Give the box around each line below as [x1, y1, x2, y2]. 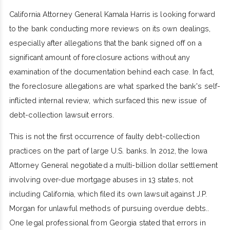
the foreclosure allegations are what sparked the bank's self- [9, 82, 221, 90]
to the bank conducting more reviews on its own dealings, [9, 24, 211, 33]
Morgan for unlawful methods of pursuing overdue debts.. [9, 204, 209, 213]
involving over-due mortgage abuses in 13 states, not [9, 176, 194, 184]
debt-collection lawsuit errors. [9, 110, 114, 119]
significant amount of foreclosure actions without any [9, 53, 190, 62]
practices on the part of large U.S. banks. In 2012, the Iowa [9, 147, 207, 156]
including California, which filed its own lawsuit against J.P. [9, 190, 207, 199]
